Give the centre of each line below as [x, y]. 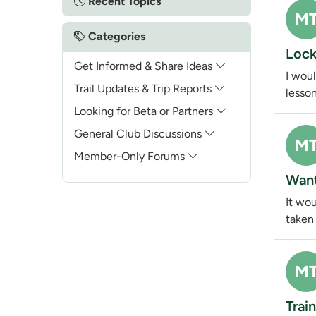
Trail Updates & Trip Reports [144, 89]
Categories [115, 37]
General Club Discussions [139, 134]
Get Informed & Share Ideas [145, 66]
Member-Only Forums [131, 157]
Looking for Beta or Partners [145, 111]
